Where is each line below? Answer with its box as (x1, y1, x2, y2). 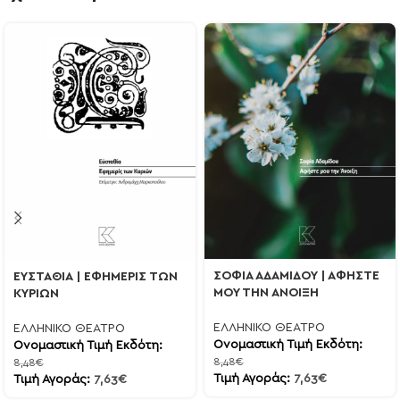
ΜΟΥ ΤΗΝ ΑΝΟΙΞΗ (213, 286, 319, 299)
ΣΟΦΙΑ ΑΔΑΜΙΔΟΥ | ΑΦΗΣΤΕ (213, 269, 379, 282)
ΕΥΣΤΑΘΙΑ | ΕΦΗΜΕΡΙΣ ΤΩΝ (13, 271, 178, 283)
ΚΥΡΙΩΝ (13, 287, 59, 300)
